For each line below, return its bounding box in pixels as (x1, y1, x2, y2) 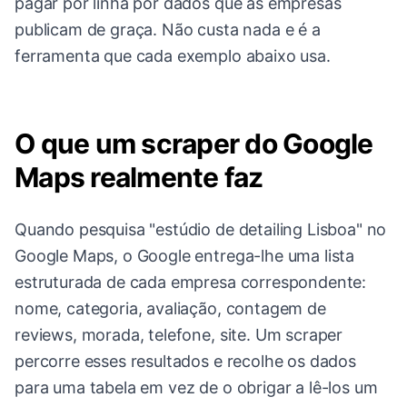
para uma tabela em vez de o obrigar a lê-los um (15, 378, 378, 398)
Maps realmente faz (15, 161, 263, 194)
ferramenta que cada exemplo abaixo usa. (15, 46, 331, 66)
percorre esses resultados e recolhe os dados (15, 352, 356, 372)
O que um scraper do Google (15, 127, 373, 161)
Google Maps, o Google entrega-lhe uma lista (15, 246, 355, 266)
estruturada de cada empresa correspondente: (15, 273, 367, 293)
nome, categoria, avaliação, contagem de (15, 299, 326, 319)
